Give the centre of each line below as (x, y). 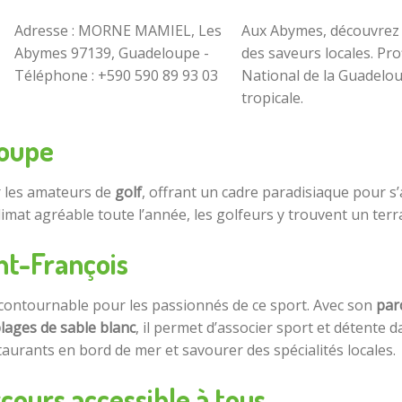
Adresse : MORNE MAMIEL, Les (118, 31)
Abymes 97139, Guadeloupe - (112, 53)
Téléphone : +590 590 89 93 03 (116, 76)
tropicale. (272, 98)
